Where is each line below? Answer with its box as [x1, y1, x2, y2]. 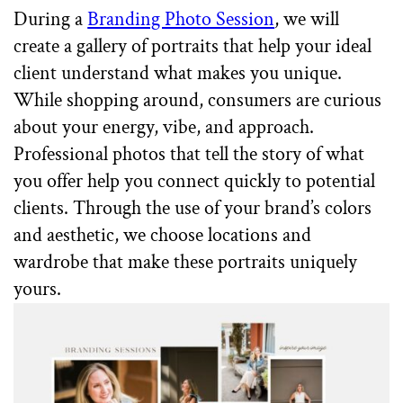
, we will [274, 6, 340, 33]
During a [13, 6, 88, 33]
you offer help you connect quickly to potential [13, 168, 376, 195]
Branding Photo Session [87, 6, 275, 33]
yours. [13, 276, 62, 303]
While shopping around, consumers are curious [13, 87, 382, 114]
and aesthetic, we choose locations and [13, 222, 312, 249]
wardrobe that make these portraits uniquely [13, 249, 358, 276]
